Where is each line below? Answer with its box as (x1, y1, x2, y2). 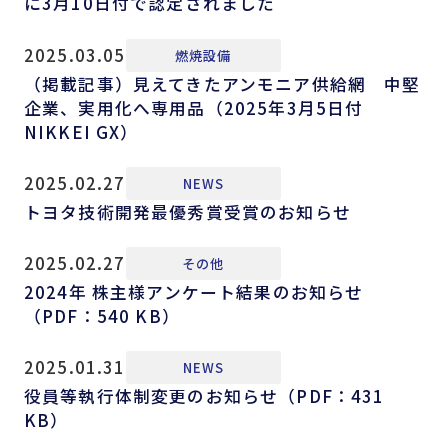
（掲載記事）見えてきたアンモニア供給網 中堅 (23, 71, 421, 96)
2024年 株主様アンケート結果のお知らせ (23, 279, 364, 304)
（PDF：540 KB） (23, 303, 180, 328)
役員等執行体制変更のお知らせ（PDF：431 (23, 383, 385, 408)
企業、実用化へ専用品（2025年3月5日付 (23, 95, 364, 120)
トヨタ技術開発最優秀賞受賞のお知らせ (23, 199, 351, 224)
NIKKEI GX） (23, 119, 139, 144)
